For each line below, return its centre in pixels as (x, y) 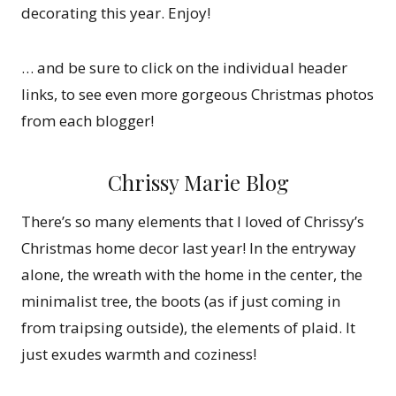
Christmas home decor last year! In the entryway (189, 248)
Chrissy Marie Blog (198, 183)
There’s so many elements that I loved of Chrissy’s (193, 222)
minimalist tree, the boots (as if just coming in (181, 301)
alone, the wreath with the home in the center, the (192, 275)
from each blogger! (88, 121)
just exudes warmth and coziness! (139, 354)
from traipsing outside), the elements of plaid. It (188, 328)
